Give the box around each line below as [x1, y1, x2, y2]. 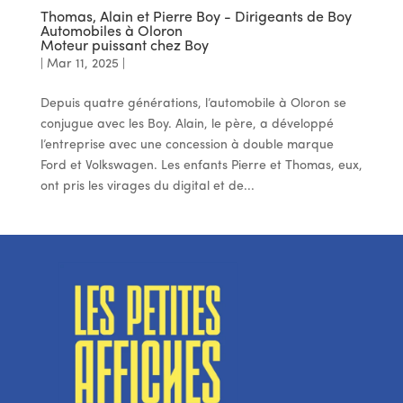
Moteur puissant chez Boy [40, 39, 209, 54]
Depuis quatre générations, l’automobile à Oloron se [40, 96, 346, 111]
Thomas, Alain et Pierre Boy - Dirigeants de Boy [40, 10, 352, 25]
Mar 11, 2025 [46, 57, 119, 71]
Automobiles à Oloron [40, 24, 183, 40]
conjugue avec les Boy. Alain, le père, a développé [40, 117, 334, 131]
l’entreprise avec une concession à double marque [40, 138, 334, 152]
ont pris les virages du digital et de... [40, 179, 255, 193]
